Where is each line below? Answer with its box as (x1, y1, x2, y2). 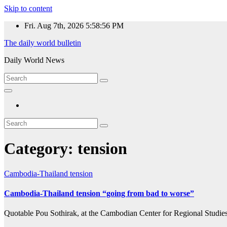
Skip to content (4, 4, 52, 13)
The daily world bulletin (4, 39, 81, 47)
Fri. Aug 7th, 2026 (24, 21, 86, 30)
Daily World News (4, 56, 64, 64)
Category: (4, 139, 78, 158)
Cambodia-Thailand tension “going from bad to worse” (4, 189, 194, 198)
